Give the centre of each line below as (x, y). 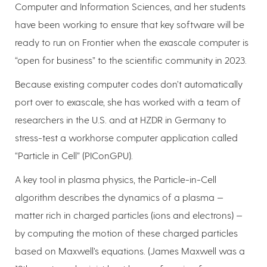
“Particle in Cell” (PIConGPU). (74, 156)
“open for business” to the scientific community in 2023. (131, 60)
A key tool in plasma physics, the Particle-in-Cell (116, 179)
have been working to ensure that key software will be (130, 24)
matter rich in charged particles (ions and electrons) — (129, 215)
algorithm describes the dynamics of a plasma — (119, 197)
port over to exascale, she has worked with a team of (128, 102)
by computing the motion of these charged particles (126, 233)
